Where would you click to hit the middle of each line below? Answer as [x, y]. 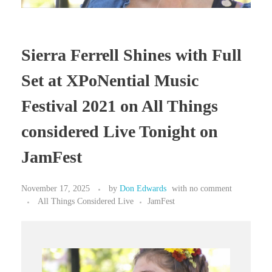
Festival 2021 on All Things [120, 106]
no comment [211, 189]
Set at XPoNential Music [110, 80]
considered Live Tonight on [120, 131]
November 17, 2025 [56, 189]
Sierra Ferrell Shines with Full [131, 55]
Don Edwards [143, 189]
